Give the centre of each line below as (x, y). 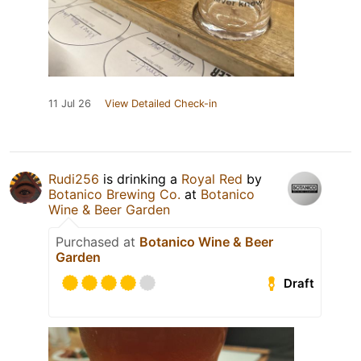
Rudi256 (74, 179)
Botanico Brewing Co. (114, 195)
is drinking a (140, 179)
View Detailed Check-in (161, 104)
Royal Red (212, 179)
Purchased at (98, 242)
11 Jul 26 (70, 104)
